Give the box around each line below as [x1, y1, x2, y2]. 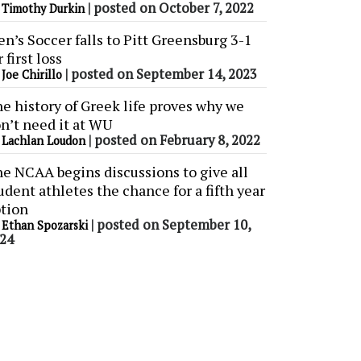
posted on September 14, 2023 [71, 65, 257, 84]
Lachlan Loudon [2, 133, 85, 149]
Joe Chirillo [2, 67, 62, 83]
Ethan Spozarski [2, 218, 88, 234]
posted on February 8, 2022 [94, 131, 260, 150]
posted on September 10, [97, 216, 251, 234]
